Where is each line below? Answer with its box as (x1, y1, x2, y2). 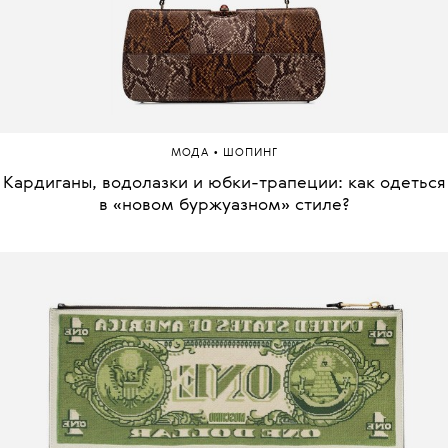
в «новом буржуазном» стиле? (98, 196, 350, 214)
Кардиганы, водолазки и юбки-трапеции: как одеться (2, 174, 446, 192)
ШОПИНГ (222, 147, 278, 159)
